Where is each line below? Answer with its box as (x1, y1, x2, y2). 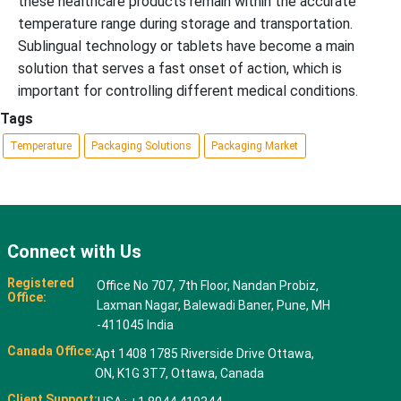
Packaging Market (211, 140, 298, 152)
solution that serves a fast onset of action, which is (18, 59, 342, 77)
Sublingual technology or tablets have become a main (18, 37, 354, 55)
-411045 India (96, 318, 174, 333)
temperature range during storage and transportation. (18, 14, 353, 32)
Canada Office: (6, 344, 95, 359)
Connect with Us (6, 241, 141, 263)
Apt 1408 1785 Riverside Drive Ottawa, (94, 346, 314, 362)
